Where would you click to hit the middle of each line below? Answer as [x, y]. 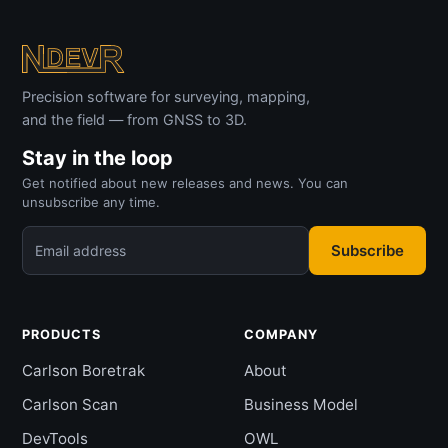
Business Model [301, 404]
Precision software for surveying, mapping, [166, 96]
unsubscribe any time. [91, 202]
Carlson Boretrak [83, 370]
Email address [80, 250]
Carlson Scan [70, 404]
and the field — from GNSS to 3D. [134, 119]
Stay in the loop [97, 158]
